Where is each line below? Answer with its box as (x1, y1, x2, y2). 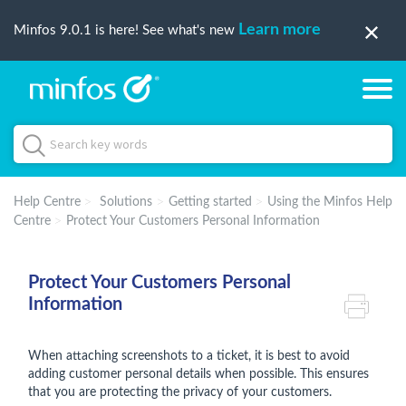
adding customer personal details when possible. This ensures (28, 368, 369, 381)
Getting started (169, 196, 252, 208)
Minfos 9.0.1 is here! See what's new (14, 24, 238, 37)
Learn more (238, 22, 321, 38)
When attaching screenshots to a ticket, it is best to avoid (28, 350, 350, 362)
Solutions (96, 196, 156, 208)
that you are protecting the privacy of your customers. (28, 386, 335, 399)
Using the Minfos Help (267, 196, 392, 208)
